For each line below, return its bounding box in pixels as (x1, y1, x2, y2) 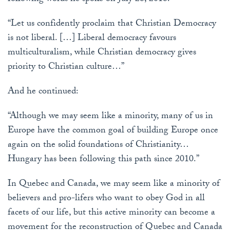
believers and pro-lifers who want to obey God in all (8, 191, 205, 207)
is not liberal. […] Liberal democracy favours (8, 31, 176, 47)
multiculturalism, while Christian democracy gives (8, 45, 196, 62)
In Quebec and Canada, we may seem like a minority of (8, 177, 220, 193)
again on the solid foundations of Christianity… (8, 138, 188, 154)
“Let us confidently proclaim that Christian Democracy (8, 16, 216, 33)
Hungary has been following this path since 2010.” (8, 152, 199, 168)
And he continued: (8, 84, 79, 101)
